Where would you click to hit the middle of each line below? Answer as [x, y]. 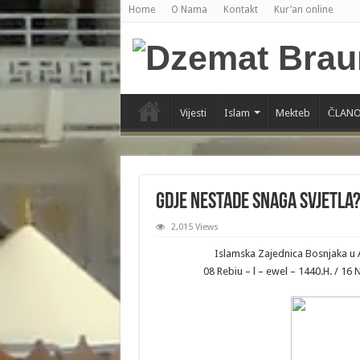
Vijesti [193, 113]
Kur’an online [303, 10]
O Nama [189, 10]
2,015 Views [194, 227]
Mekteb [292, 113]
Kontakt [240, 10]
